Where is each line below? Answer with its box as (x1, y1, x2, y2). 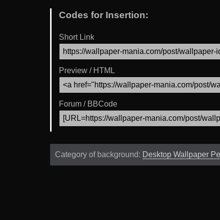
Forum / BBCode (59, 99, 117, 108)
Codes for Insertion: (59, 10, 148, 21)
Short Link (59, 32, 94, 41)
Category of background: (55, 150, 142, 159)
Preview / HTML (59, 66, 115, 75)
